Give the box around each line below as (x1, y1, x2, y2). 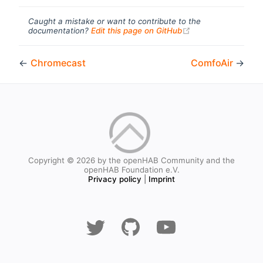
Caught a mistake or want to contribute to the (28, 16, 201, 26)
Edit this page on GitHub (91, 26, 182, 36)
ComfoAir (191, 57, 235, 69)
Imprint (149, 174, 175, 184)
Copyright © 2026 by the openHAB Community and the (28, 156, 235, 166)
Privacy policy (88, 174, 141, 184)
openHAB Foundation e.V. (83, 165, 180, 175)
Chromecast (31, 57, 86, 69)
